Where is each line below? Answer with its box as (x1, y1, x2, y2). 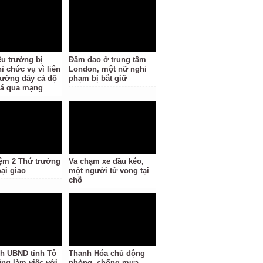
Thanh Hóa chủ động (69, 249, 146, 258)
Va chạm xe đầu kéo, (69, 157, 144, 166)
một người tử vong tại (69, 166, 150, 175)
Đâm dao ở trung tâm (69, 55, 147, 64)
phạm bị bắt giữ (69, 74, 127, 83)
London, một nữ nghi (69, 65, 147, 73)
